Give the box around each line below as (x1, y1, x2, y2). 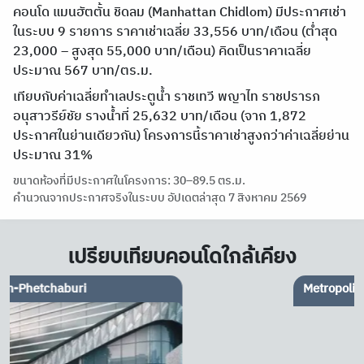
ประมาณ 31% (13, 145, 93, 167)
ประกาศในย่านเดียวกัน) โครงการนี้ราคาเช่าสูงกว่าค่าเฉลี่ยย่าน (13, 125, 349, 147)
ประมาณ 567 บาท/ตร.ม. (13, 60, 153, 82)
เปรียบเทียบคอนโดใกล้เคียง (67, 240, 297, 274)
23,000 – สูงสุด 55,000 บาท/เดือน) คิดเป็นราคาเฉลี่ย (13, 41, 311, 63)
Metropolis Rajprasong (120, 279, 244, 299)
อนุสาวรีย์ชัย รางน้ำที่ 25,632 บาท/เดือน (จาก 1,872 (13, 106, 306, 128)
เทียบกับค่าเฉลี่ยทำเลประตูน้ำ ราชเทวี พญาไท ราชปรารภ (13, 86, 320, 108)
